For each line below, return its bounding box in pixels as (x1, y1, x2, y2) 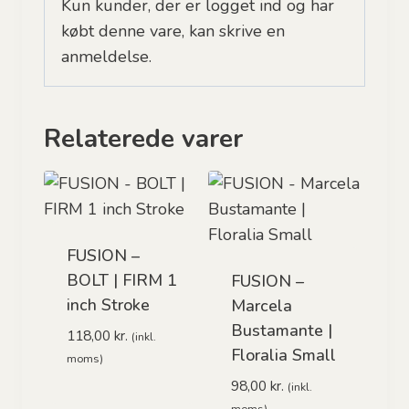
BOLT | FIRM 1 (67, 269, 177, 291)
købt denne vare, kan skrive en (61, 20, 285, 42)
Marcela (231, 295, 292, 317)
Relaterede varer (44, 121, 243, 156)
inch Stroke (67, 294, 150, 316)
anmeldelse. (61, 46, 152, 68)
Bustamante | (231, 320, 332, 341)
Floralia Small (231, 344, 336, 366)
